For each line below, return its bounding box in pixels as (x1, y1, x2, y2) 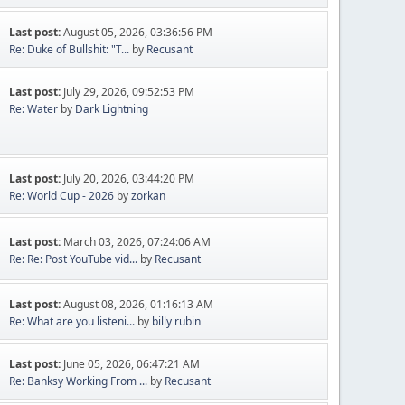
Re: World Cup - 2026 (9, 188, 115, 203)
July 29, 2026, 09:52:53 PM (63, 84, 195, 99)
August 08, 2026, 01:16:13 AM (63, 297, 214, 312)
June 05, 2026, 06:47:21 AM (63, 356, 201, 372)
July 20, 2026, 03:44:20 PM (63, 171, 195, 186)
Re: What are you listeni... (9, 314, 136, 329)
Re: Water (9, 101, 59, 117)
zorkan (131, 188, 166, 203)
